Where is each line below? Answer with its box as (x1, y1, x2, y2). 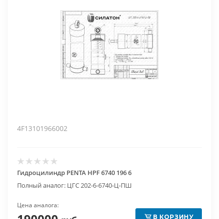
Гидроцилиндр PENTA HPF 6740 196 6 (17, 168, 131, 177)
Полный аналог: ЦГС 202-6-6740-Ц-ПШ (17, 181, 131, 190)
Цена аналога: (17, 201, 59, 209)
